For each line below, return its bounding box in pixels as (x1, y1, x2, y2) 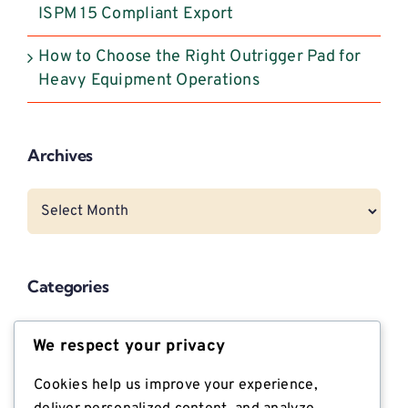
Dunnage (38, 362, 105, 384)
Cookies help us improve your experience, (34, 375, 318, 394)
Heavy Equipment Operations (38, 70, 260, 92)
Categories (27, 275, 109, 297)
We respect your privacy (33, 335, 226, 357)
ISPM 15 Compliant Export (38, 4, 234, 25)
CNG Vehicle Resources (38, 320, 214, 342)
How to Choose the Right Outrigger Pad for (38, 46, 362, 68)
